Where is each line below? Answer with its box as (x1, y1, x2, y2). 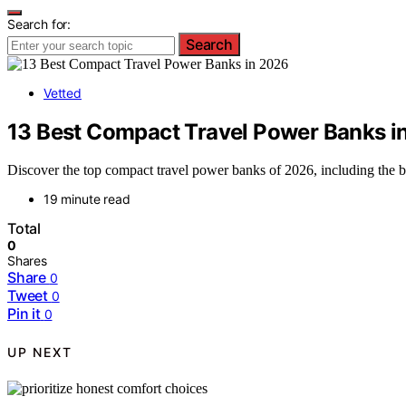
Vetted (43, 84, 82, 101)
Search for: (7, 15, 72, 32)
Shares (7, 253, 47, 269)
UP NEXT (7, 343, 72, 360)
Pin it (7, 304, 41, 324)
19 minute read (43, 191, 130, 208)
